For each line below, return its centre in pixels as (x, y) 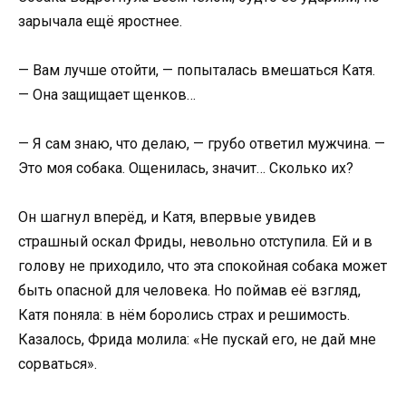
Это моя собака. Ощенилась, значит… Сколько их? (186, 169)
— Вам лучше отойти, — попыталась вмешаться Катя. (197, 70)
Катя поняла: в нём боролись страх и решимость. (184, 315)
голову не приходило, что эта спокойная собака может (203, 266)
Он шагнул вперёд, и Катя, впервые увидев (167, 217)
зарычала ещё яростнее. (100, 21)
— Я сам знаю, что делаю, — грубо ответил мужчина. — (202, 144)
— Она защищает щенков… (107, 94)
